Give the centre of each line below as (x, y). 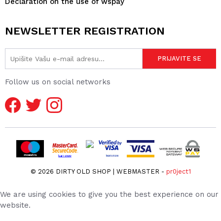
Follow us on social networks (58, 82)
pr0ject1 (178, 171)
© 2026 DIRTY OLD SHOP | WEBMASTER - (98, 171)
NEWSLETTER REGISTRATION (85, 31)
